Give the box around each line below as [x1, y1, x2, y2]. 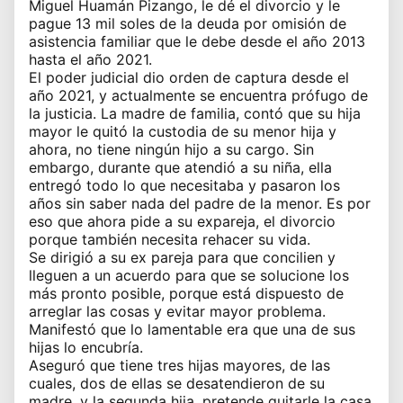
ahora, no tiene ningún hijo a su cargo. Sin [29, 140, 314, 159]
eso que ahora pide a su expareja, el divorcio [29, 212, 336, 231]
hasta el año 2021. [29, 50, 152, 69]
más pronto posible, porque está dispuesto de [29, 284, 344, 303]
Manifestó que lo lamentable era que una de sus [29, 320, 355, 339]
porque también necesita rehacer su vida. [29, 230, 310, 249]
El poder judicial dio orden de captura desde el [29, 68, 349, 87]
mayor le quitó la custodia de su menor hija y [29, 122, 336, 141]
